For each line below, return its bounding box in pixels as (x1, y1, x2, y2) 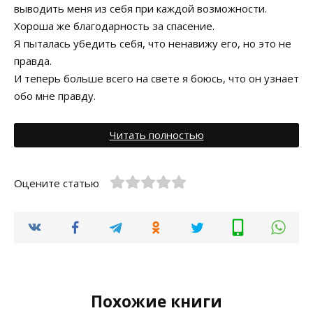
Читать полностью (109, 127, 204, 142)
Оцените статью (14, 175, 99, 190)
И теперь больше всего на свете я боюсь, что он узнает (14, 71, 299, 85)
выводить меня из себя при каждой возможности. (14, 1, 267, 15)
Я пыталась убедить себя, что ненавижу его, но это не (14, 36, 291, 50)
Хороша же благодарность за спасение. (14, 19, 214, 33)
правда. (14, 54, 52, 68)
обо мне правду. (14, 89, 96, 103)
